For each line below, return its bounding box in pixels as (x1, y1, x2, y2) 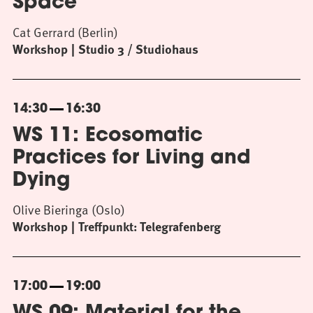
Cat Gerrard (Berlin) (13, 22, 118, 41)
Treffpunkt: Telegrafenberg (78, 217, 221, 235)
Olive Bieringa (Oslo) (13, 200, 125, 219)
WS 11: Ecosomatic (13, 126, 203, 146)
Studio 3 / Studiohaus (78, 40, 198, 58)
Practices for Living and (13, 149, 251, 168)
